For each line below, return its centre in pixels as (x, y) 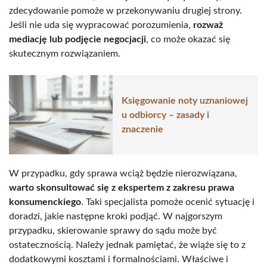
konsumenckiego (45, 202)
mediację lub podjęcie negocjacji (77, 40)
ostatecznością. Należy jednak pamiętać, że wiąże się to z (127, 245)
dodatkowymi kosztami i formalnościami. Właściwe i (119, 260)
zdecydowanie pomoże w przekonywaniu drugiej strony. (125, 11)
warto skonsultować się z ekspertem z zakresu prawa (122, 188)
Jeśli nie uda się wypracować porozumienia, (101, 25)
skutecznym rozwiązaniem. (65, 54)
